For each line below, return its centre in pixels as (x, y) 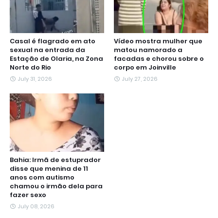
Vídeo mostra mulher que (158, 41)
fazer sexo (28, 195)
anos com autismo (42, 177)
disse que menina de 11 (49, 169)
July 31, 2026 (35, 79)
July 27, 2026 (140, 79)
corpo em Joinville (145, 67)
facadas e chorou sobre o (159, 59)
